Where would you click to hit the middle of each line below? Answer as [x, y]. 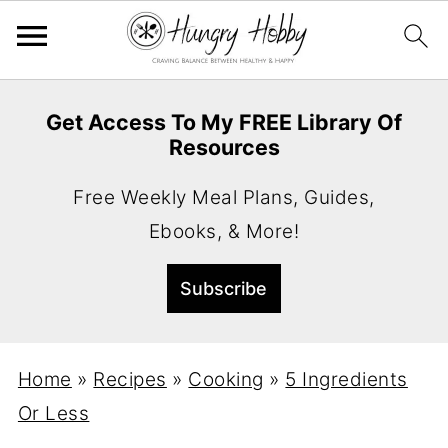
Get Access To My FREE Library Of [224, 122]
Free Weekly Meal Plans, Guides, [224, 197]
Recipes [130, 379]
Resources [224, 147]
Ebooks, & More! [224, 231]
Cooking [226, 379]
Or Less [53, 413]
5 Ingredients [346, 379]
